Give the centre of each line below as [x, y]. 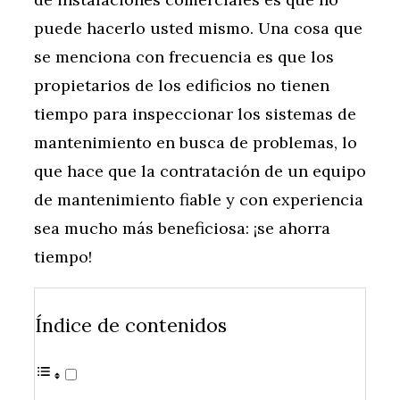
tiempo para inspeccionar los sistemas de [195, 114]
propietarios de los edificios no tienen [182, 86]
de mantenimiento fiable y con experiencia [199, 200]
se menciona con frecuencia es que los [184, 57]
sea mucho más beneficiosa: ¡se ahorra [182, 229]
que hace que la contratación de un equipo [200, 171]
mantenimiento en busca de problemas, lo [196, 143]
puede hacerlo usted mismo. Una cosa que [198, 29]
